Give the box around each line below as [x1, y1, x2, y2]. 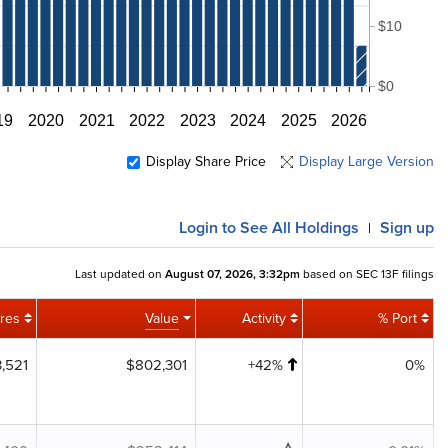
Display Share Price [146, 151, 266, 172]
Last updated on [75, 264, 165, 283]
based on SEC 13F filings [300, 264, 434, 283]
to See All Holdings [218, 216, 359, 239]
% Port [378, 308, 417, 329]
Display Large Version [299, 151, 434, 172]
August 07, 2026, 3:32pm [165, 264, 300, 283]
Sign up [380, 216, 434, 239]
